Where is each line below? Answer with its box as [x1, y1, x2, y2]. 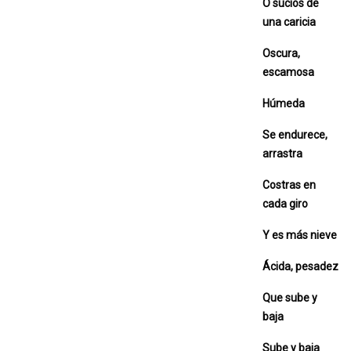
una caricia [262, 15, 316, 28]
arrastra [262, 147, 302, 160]
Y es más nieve [262, 228, 337, 241]
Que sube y [262, 291, 317, 304]
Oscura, [262, 46, 300, 60]
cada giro [262, 197, 308, 210]
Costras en [262, 178, 316, 191]
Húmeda [262, 96, 305, 110]
